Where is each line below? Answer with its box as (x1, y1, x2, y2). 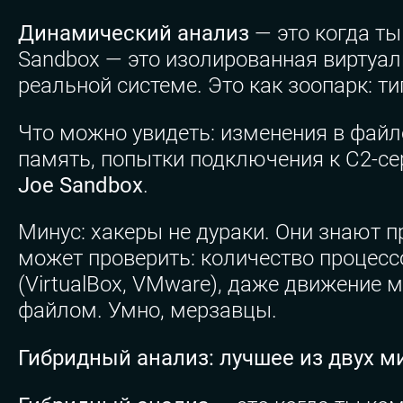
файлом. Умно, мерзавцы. (18, 298, 277, 324)
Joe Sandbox (18, 172, 143, 198)
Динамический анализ (18, 20, 249, 46)
